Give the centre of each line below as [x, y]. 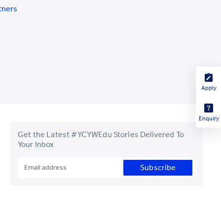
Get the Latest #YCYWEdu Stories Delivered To [101, 134]
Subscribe [158, 167]
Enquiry [209, 118]
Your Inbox [36, 144]
